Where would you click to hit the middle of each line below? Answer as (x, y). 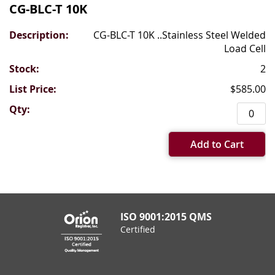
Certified (138, 230)
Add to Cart (217, 144)
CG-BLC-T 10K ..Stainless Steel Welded (180, 35)
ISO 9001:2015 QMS (166, 217)
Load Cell (245, 48)
